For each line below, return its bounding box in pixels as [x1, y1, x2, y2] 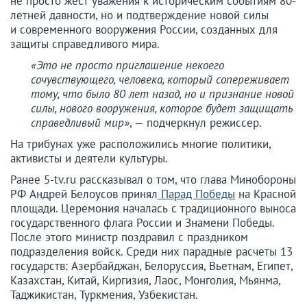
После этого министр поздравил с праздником [10, 230, 248, 245]
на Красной [235, 186, 296, 202]
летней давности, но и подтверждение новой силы [10, 8, 269, 23]
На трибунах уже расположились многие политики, [10, 136, 271, 152]
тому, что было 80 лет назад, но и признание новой [31, 86, 294, 102]
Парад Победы [158, 186, 235, 202]
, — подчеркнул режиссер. [130, 115, 262, 131]
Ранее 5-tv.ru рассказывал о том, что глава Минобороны [10, 172, 296, 188]
